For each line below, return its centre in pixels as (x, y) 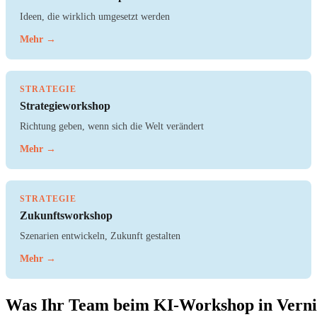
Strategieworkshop (65, 106)
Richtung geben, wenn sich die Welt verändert (112, 126)
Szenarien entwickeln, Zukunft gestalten (100, 236)
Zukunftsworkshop (66, 216)
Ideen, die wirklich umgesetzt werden (95, 17)
